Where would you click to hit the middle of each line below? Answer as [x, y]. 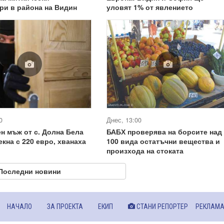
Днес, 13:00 [124, 120]
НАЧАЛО [19, 207]
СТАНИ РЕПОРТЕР [161, 207]
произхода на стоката [145, 151]
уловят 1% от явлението [149, 7]
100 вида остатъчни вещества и [163, 141]
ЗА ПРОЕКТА [65, 207]
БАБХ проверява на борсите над [164, 132]
